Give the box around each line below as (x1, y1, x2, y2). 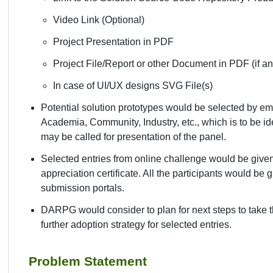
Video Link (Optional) (53, 14, 144, 25)
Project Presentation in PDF (53, 36, 174, 47)
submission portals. (41, 182, 124, 193)
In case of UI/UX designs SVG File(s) (53, 80, 213, 91)
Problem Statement (29, 253, 147, 268)
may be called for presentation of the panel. (41, 131, 226, 142)
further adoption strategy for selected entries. (41, 219, 232, 230)
